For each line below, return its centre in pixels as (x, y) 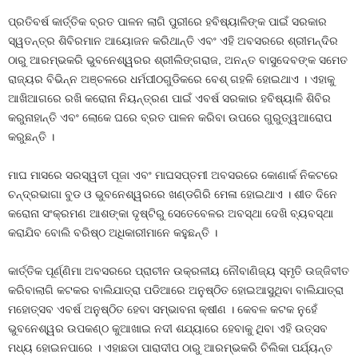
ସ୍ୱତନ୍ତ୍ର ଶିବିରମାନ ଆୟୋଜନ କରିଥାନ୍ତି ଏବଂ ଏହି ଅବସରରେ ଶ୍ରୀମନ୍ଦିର (173, 41)
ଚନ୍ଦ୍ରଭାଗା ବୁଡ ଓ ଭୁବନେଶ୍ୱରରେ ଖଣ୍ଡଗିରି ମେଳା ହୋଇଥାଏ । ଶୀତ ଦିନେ (173, 194)
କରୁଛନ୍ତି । (31, 137)
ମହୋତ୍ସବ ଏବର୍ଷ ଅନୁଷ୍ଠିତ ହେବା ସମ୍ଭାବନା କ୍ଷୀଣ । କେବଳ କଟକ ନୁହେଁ (163, 309)
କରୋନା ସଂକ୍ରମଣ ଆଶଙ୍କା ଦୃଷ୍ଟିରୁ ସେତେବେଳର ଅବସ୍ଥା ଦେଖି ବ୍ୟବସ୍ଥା (171, 213)
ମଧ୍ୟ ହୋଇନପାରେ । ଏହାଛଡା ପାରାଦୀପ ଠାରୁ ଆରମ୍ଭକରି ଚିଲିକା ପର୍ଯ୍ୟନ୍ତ (170, 348)
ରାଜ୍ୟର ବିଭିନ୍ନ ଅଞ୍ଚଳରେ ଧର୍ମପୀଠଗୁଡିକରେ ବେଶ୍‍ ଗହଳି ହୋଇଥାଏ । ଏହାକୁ (171, 79)
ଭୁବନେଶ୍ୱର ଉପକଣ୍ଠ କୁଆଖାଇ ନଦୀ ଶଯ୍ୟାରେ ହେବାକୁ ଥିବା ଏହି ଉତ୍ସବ (168, 328)
